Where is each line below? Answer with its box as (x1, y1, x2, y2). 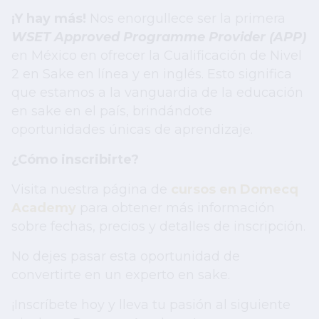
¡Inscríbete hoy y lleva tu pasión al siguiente (11, 296, 291, 313)
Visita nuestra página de (11, 181, 171, 197)
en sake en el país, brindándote (11, 103, 212, 119)
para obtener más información (76, 199, 275, 216)
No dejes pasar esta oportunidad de (11, 248, 240, 264)
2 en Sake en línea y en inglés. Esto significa (11, 66, 292, 82)
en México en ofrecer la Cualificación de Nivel (11, 47, 302, 63)
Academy (11, 199, 76, 216)
